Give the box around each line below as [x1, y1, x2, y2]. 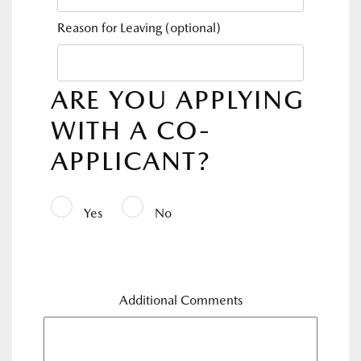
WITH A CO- [51, 114, 211, 146]
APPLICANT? [51, 145, 211, 176]
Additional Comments [118, 293, 243, 308]
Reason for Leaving [57, 20, 165, 35]
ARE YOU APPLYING [51, 84, 305, 115]
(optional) [165, 20, 221, 35]
